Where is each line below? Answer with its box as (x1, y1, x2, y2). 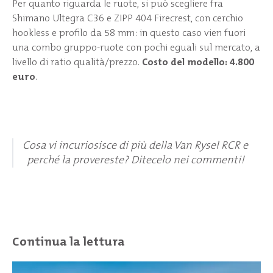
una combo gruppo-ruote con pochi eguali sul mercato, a (12, 40, 260, 54)
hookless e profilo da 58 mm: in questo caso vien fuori (12, 26, 246, 39)
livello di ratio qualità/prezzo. (12, 55, 142, 68)
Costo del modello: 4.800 (142, 55, 254, 68)
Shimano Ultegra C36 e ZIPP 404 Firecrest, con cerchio (12, 11, 243, 24)
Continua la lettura (12, 233, 125, 250)
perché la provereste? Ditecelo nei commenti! (26, 153, 244, 168)
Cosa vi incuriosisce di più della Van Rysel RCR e (23, 138, 249, 153)
